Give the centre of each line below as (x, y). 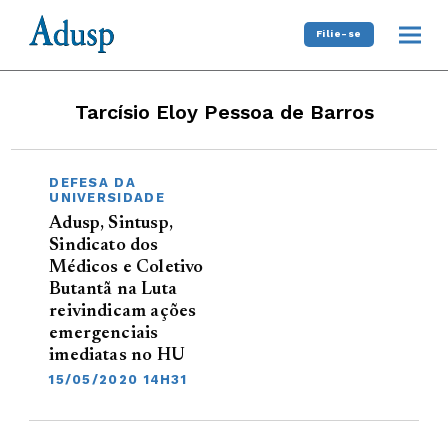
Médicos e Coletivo (126, 267)
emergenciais (104, 333)
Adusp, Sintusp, (111, 223)
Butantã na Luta (113, 289)
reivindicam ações (123, 311)
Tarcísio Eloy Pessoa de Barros (224, 111)
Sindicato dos (104, 245)
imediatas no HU (117, 355)
